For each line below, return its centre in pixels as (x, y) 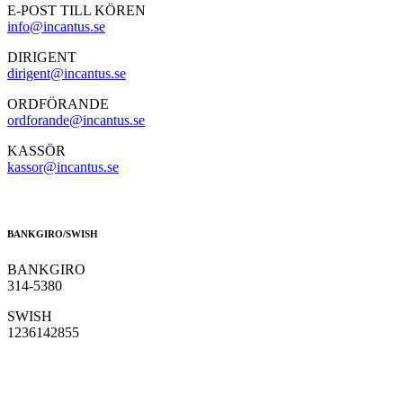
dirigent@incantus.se (67, 73)
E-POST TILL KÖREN (76, 10)
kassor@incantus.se (63, 166)
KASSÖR (36, 150)
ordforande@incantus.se (76, 120)
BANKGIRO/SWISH (53, 233)
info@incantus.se (56, 26)
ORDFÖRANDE (58, 103)
